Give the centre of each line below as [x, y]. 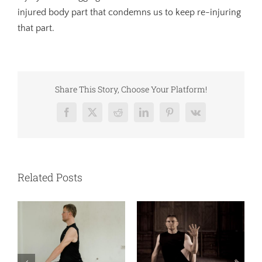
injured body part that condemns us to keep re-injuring [129, 13]
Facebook [84, 116]
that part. [36, 28]
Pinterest [184, 116]
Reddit [129, 116]
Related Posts [50, 177]
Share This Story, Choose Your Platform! [131, 89]
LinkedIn [160, 116]
